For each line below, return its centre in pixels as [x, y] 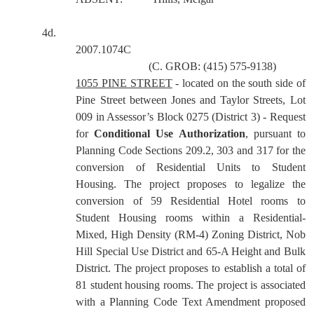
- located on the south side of [239, 83]
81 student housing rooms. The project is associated [191, 285]
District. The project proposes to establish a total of [191, 268]
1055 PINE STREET [124, 83]
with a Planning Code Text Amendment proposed [191, 302]
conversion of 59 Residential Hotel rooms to [191, 201]
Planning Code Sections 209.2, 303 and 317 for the [191, 150]
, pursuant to [275, 134]
